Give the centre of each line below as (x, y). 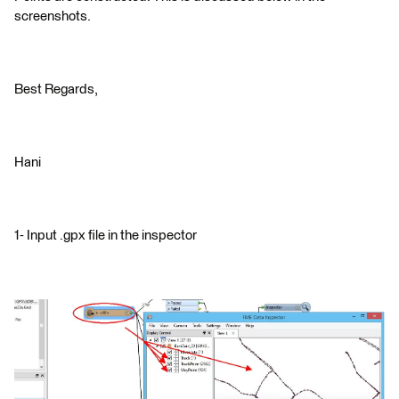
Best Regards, (56, 90)
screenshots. (53, 16)
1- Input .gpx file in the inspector (106, 236)
